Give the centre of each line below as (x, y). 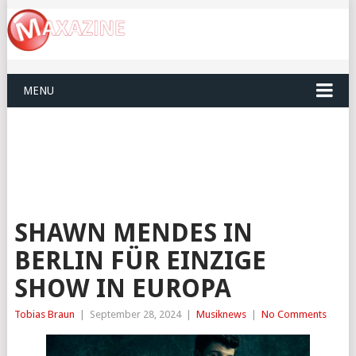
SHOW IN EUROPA (122, 289)
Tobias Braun (44, 315)
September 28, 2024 (135, 315)
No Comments (294, 315)
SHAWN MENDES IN (133, 233)
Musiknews (221, 315)
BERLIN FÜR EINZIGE (140, 261)
